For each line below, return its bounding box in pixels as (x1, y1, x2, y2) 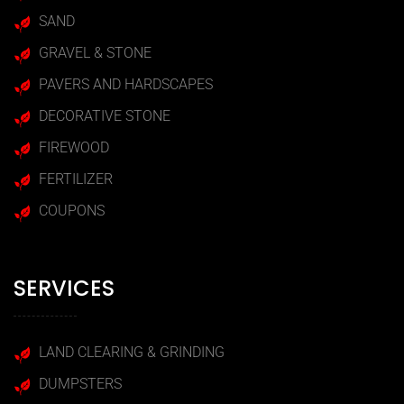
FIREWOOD (39, 139, 109, 157)
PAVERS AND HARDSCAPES (39, 76, 213, 94)
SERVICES (14, 273, 115, 304)
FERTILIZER (39, 170, 113, 188)
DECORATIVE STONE (39, 107, 170, 125)
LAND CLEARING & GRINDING (39, 344, 225, 362)
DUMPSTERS (39, 375, 122, 393)
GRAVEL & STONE (39, 44, 151, 62)
